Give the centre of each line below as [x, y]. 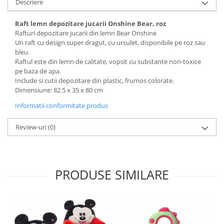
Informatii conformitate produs [61, 105]
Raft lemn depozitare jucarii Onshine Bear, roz [90, 23]
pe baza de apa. [38, 71]
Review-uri [32, 127]
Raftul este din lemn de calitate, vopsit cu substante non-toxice [108, 61]
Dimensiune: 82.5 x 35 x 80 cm [59, 90]
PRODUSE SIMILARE [112, 174]
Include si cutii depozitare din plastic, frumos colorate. [94, 80]
